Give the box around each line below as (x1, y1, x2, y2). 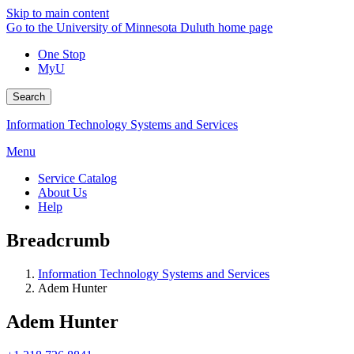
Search (13, 91, 45, 103)
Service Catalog (38, 171, 117, 185)
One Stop (38, 47, 85, 61)
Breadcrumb (6, 229, 110, 250)
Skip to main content (6, 6, 109, 20)
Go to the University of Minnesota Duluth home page (6, 21, 273, 34)
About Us (38, 186, 87, 199)
